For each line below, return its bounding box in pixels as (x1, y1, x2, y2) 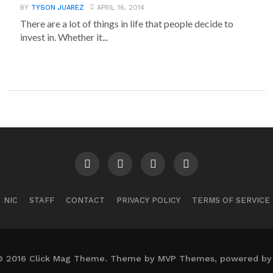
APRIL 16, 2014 (97, 4, 145, 12)
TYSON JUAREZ (31, 4, 85, 12)
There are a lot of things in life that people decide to (20, 18, 234, 29)
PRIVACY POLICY (116, 196, 180, 205)
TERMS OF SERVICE (191, 196, 270, 205)
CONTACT (65, 196, 105, 205)
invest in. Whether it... (20, 31, 108, 43)
